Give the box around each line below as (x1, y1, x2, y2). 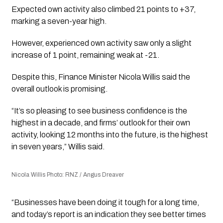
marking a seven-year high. (11, 17, 107, 26)
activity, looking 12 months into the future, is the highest (11, 130, 208, 139)
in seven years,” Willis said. (11, 142, 105, 151)
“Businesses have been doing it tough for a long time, (11, 198, 199, 207)
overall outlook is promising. (11, 85, 108, 94)
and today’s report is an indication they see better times (11, 210, 206, 219)
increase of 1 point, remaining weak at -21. (11, 51, 159, 60)
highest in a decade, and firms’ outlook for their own (11, 118, 190, 127)
